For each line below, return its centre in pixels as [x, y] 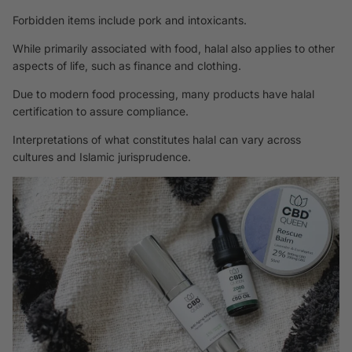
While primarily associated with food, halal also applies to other [174, 48]
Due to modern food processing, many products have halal [163, 93]
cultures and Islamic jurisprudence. [103, 156]
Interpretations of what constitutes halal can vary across [157, 139]
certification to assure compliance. [101, 111]
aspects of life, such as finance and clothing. [127, 65]
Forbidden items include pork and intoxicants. [131, 20]
